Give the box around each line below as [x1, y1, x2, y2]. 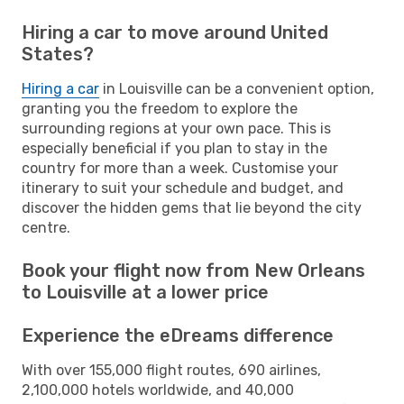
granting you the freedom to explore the [22, 99, 298, 117]
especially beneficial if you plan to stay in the [22, 139, 327, 157]
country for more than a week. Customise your [22, 159, 338, 177]
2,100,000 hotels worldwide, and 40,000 [22, 381, 294, 399]
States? [22, 42, 94, 65]
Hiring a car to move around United [22, 21, 328, 43]
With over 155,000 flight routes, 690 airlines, [22, 361, 321, 379]
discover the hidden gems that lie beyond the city [22, 198, 362, 216]
